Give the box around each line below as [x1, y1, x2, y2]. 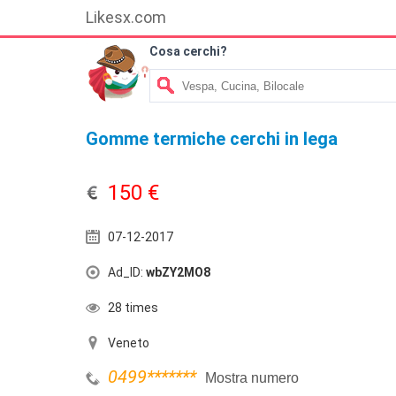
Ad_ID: [108, 265, 146, 279]
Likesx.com [86, 8, 166, 27]
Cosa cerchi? [149, 44, 227, 58]
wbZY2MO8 [146, 265, 210, 279]
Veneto [108, 336, 149, 350]
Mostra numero [205, 370, 299, 385]
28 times [108, 301, 158, 315]
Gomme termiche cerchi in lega [86, 128, 338, 149]
